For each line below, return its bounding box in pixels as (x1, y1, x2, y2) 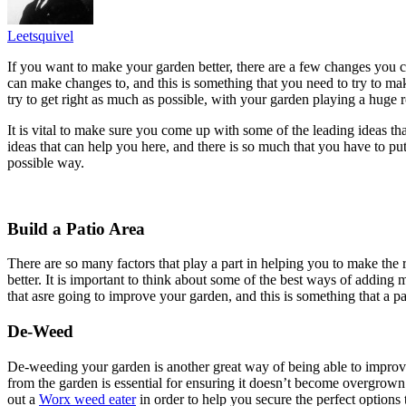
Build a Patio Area (7, 218, 145, 238)
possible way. (7, 154, 84, 170)
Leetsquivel (7, 27, 73, 43)
